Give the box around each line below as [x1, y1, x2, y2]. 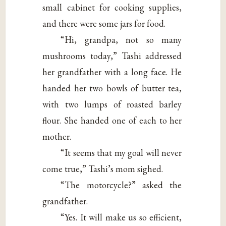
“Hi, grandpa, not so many [61, 34, 182, 46]
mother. [42, 131, 72, 143]
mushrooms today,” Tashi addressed [42, 50, 182, 62]
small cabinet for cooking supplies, [42, 2, 182, 14]
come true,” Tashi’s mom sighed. [42, 163, 163, 175]
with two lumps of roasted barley [42, 98, 182, 110]
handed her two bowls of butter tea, [42, 82, 182, 94]
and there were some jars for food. [42, 18, 166, 30]
